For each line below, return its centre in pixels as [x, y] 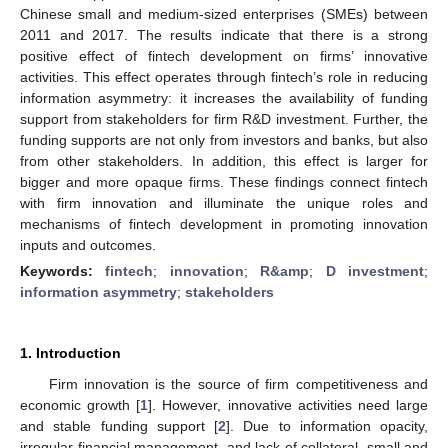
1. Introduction [70, 352]
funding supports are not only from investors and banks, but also [224, 139]
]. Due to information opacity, [327, 425]
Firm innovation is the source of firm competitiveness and [238, 383]
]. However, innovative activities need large [288, 404]
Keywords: [63, 270]
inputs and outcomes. [88, 244]
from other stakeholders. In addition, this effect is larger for [224, 160]
